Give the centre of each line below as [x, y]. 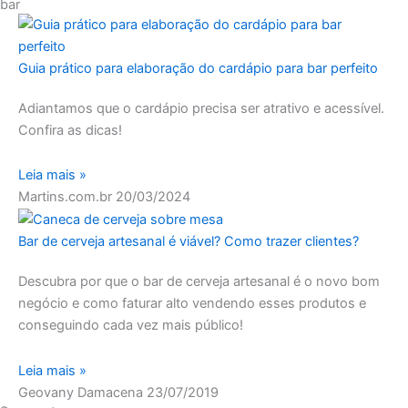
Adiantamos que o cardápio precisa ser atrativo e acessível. [201, 108]
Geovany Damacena [82, 392]
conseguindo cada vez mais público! [131, 326]
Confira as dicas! [70, 130]
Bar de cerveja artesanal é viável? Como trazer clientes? [189, 242]
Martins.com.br [67, 197]
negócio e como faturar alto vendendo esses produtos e [192, 304]
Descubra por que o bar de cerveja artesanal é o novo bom [199, 282]
